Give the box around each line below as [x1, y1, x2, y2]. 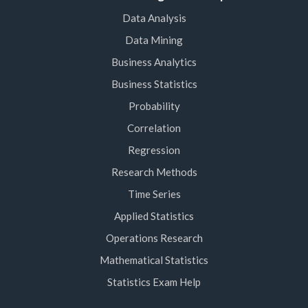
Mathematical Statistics [100, 254, 208, 267]
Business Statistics [111, 78, 197, 91]
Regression [128, 144, 180, 157]
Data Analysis [122, 12, 186, 25]
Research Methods [111, 166, 197, 179]
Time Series [127, 188, 181, 201]
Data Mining [125, 34, 183, 47]
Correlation [127, 122, 181, 135]
